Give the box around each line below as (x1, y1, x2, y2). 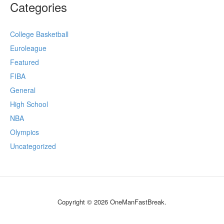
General (10, 85, 35, 95)
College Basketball (10, 29, 68, 39)
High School (10, 99, 48, 109)
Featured (10, 57, 39, 67)
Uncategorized (10, 141, 56, 151)
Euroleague (10, 43, 46, 53)
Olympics (10, 127, 39, 137)
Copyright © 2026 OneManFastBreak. (57, 197, 166, 206)
